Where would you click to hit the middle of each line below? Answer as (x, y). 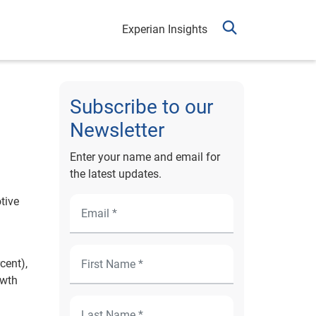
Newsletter (117, 130)
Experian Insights (165, 29)
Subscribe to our (141, 107)
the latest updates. (115, 174)
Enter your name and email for (145, 157)
